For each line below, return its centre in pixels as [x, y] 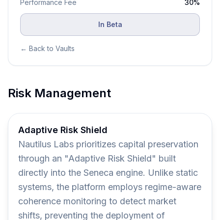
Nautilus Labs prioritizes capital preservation [108, 144]
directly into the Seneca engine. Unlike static [108, 173]
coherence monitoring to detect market [97, 201]
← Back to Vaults [47, 48]
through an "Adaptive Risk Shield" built [97, 158]
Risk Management [59, 93]
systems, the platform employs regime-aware [110, 187]
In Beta [110, 24]
